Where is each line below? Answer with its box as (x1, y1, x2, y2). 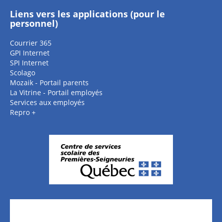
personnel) (10, 17, 58, 29)
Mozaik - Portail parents (10, 78, 89, 87)
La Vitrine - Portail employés (10, 88, 103, 97)
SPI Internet (10, 58, 49, 67)
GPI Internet (10, 48, 50, 57)
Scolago (10, 68, 35, 77)
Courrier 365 (10, 38, 52, 48)
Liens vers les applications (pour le (10, 8, 165, 20)
